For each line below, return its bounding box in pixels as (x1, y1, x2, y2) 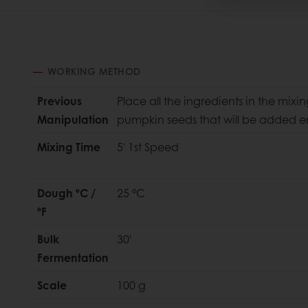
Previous (37, 93, 82, 109)
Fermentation (37, 250, 109, 266)
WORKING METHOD (47, 64, 141, 78)
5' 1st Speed (117, 139, 179, 155)
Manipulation (37, 111, 109, 128)
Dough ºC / (37, 185, 96, 201)
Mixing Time (37, 139, 100, 155)
